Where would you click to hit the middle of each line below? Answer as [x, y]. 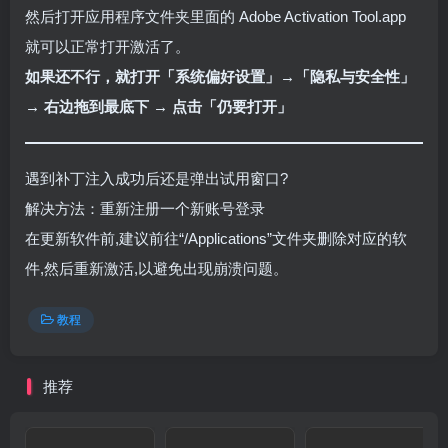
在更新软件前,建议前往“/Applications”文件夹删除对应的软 [216, 238]
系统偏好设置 [220, 76]
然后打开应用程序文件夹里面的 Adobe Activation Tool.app [215, 16]
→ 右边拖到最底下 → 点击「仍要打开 [151, 106]
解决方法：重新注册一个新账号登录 [145, 208]
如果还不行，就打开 [92, 76]
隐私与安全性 [355, 76]
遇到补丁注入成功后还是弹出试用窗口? [156, 178]
